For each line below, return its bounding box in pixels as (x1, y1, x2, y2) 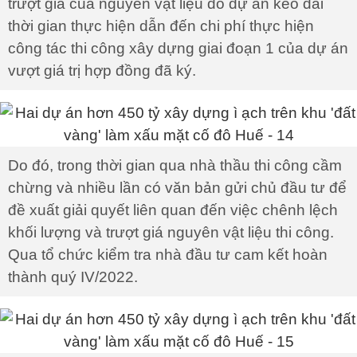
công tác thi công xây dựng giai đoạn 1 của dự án (8, 40, 348, 57)
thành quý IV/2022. (8, 269, 138, 285)
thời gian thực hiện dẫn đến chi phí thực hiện (8, 18, 314, 34)
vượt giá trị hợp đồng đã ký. (8, 62, 196, 79)
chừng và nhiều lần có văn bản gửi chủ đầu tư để (8, 179, 347, 196)
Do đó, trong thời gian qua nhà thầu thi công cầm (8, 157, 342, 174)
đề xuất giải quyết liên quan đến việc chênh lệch (8, 202, 338, 218)
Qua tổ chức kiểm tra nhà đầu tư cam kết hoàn (8, 246, 328, 263)
